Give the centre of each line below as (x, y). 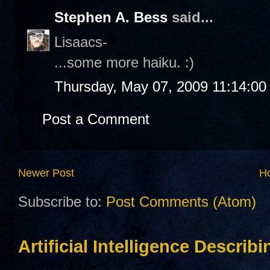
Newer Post (46, 173)
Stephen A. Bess (111, 17)
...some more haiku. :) (124, 62)
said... (190, 17)
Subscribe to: (62, 202)
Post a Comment (96, 119)
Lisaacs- (81, 42)
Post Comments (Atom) (181, 202)
